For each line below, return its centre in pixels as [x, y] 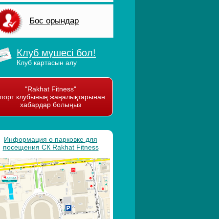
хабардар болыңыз [51, 105]
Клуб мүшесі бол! [56, 53]
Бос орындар [54, 21]
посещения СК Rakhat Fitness [51, 147]
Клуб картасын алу [47, 63]
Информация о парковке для [51, 139]
